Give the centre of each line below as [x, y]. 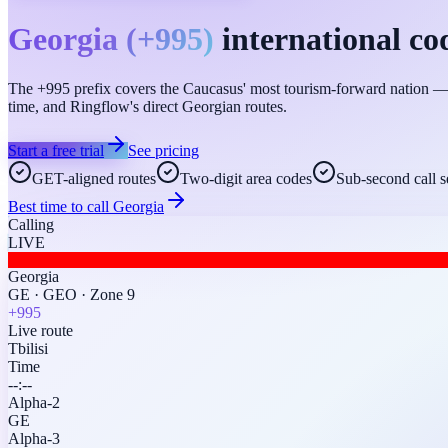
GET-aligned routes [94, 178]
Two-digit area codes [246, 178]
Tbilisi [28, 348]
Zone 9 [112, 294]
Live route [40, 330]
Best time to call [60, 206]
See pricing [163, 150]
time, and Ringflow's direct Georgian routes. [147, 106]
